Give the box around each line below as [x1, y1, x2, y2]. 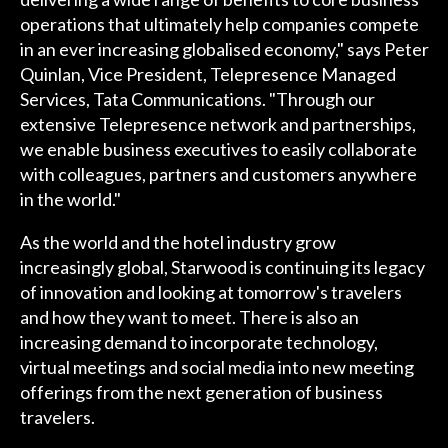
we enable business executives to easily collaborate [19, 138, 417, 161]
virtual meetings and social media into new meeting [19, 356, 414, 379]
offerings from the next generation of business [19, 381, 383, 404]
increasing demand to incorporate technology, [19, 331, 378, 354]
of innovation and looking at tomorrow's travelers [19, 281, 402, 304]
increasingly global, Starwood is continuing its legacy [19, 256, 425, 279]
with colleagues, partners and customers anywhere [19, 163, 417, 186]
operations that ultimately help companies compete [19, 13, 419, 36]
